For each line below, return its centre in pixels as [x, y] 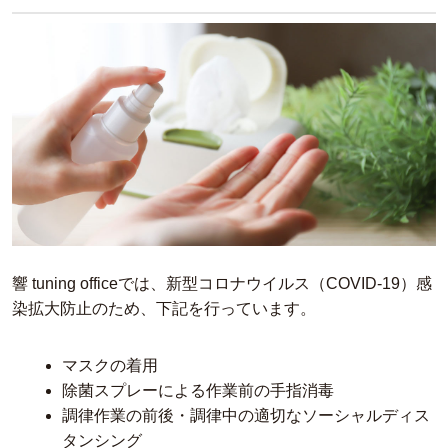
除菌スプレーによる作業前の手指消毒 [198, 390]
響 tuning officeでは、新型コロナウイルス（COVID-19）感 [222, 283]
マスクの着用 [110, 365]
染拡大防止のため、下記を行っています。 [164, 308]
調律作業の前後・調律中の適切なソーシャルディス [246, 415]
